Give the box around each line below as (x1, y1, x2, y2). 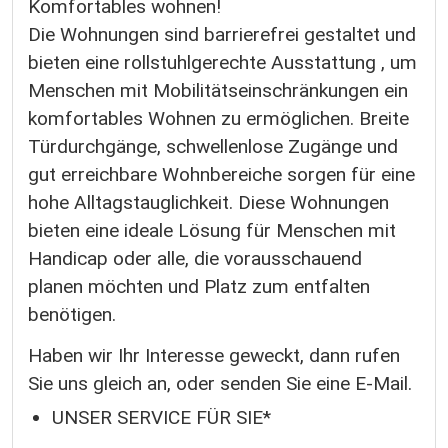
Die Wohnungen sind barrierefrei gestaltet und (28, 22, 416, 46)
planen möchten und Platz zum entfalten (28, 274, 370, 298)
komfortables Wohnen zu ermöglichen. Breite (28, 106, 409, 130)
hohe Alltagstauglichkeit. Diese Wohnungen (28, 190, 389, 214)
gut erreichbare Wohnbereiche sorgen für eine (28, 162, 415, 186)
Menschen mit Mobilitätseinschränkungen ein (28, 78, 408, 102)
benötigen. (28, 302, 116, 326)
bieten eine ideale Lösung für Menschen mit (28, 218, 396, 242)
